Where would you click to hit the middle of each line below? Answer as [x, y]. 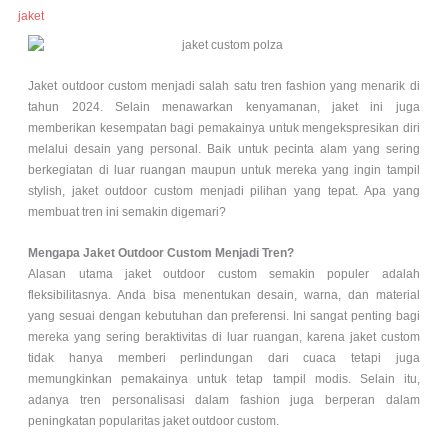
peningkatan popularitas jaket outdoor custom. [154, 420]
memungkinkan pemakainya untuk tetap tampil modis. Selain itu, [224, 378]
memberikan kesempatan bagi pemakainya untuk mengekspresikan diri [224, 128]
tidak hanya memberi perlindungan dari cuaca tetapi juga [224, 357]
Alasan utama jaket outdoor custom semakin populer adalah [224, 273]
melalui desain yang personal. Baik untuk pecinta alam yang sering [224, 149]
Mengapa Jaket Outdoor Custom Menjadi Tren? [161, 252]
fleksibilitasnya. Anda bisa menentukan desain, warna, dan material [224, 294]
